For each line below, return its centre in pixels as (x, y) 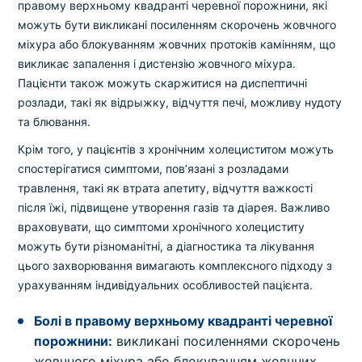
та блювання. (55, 122)
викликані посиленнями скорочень (227, 341)
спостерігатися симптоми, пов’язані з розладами (154, 168)
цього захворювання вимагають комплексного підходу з (175, 265)
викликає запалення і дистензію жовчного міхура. (157, 63)
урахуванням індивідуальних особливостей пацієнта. (166, 285)
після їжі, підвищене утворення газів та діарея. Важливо (174, 207)
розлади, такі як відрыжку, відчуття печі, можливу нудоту (180, 102)
